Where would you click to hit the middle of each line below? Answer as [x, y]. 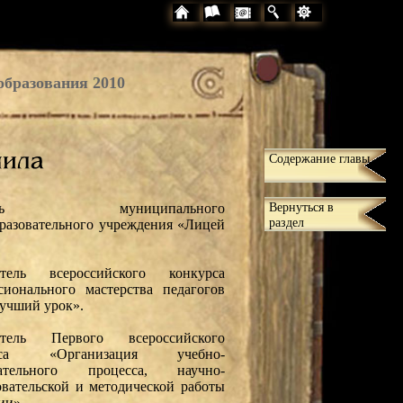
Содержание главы [319, 158]
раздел [286, 222]
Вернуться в [301, 206]
